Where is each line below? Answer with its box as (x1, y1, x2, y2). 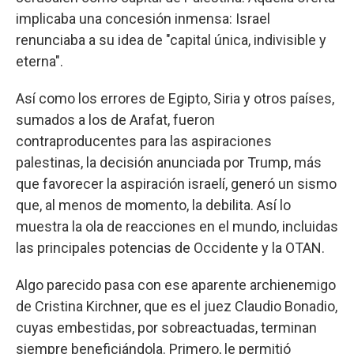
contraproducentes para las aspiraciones (16, 133, 272, 149)
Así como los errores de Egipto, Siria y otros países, (16, 90, 334, 107)
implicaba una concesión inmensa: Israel (16, 10, 270, 27)
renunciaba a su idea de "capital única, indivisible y (16, 32, 326, 48)
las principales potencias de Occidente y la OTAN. (16, 239, 325, 256)
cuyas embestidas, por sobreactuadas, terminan (16, 319, 317, 336)
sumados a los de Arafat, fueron (16, 111, 215, 128)
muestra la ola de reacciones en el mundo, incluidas (16, 218, 338, 235)
